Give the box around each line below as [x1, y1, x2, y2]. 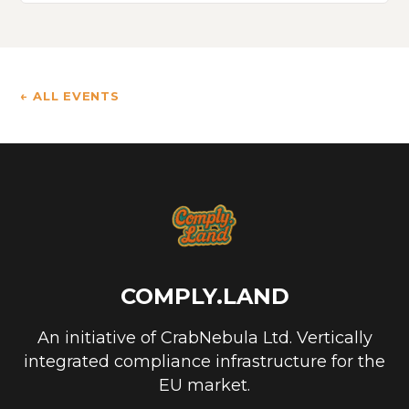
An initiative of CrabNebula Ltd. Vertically [37, 327, 372, 348]
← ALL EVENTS [20, 88, 120, 103]
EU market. [159, 374, 250, 395]
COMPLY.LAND [120, 282, 289, 309]
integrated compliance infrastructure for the [24, 351, 385, 372]
